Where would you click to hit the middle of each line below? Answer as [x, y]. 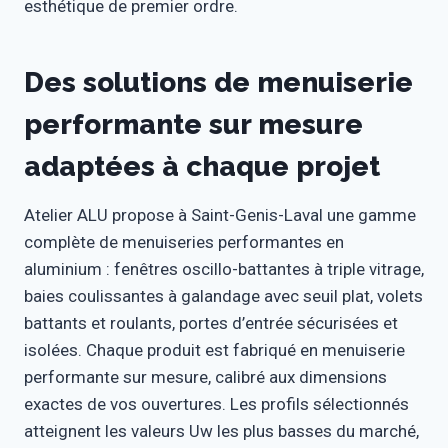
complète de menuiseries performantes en [184, 242]
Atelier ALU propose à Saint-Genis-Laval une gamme [220, 215]
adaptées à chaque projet [202, 167]
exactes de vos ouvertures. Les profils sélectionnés [216, 404]
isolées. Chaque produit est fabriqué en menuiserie [214, 350]
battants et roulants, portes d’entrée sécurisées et [211, 323]
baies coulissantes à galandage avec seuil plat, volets [223, 296]
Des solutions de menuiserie [218, 83]
